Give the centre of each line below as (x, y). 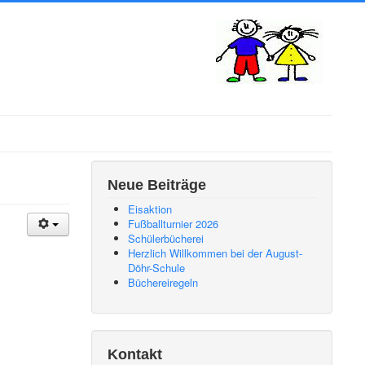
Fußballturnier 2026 (174, 224)
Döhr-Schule (157, 268)
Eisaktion (150, 209)
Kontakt (135, 354)
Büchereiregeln (163, 282)
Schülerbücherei (166, 238)
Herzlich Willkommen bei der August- (215, 253)
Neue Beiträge (157, 185)
